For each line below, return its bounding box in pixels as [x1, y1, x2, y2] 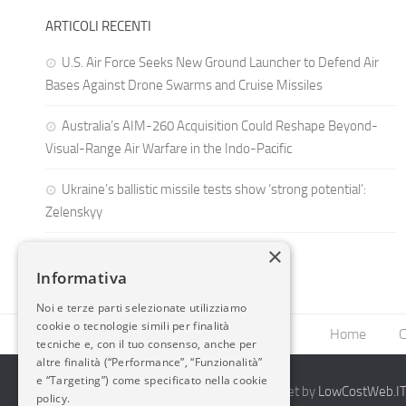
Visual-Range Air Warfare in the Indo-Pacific [45, 140, 292, 157]
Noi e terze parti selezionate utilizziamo [36, 300, 247, 315]
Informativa [36, 267, 128, 288]
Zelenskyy [45, 203, 102, 220]
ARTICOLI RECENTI [45, 17, 151, 34]
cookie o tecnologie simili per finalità [36, 318, 230, 333]
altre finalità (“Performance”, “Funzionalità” [36, 354, 263, 370]
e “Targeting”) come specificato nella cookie [36, 372, 268, 388]
